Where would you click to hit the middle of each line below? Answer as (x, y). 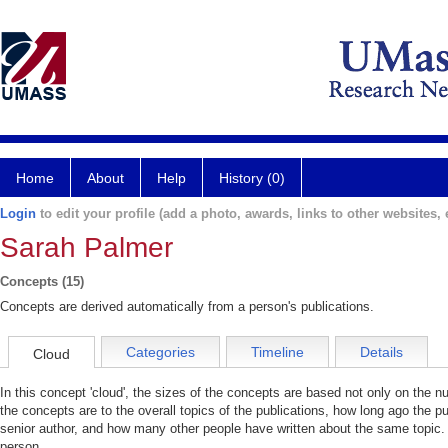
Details (381, 352)
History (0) (252, 178)
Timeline (277, 352)
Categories (160, 352)
